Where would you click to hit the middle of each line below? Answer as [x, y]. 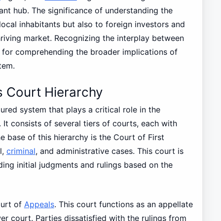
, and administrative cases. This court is [109, 151]
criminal [21, 151]
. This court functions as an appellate [123, 204]
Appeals [39, 204]
